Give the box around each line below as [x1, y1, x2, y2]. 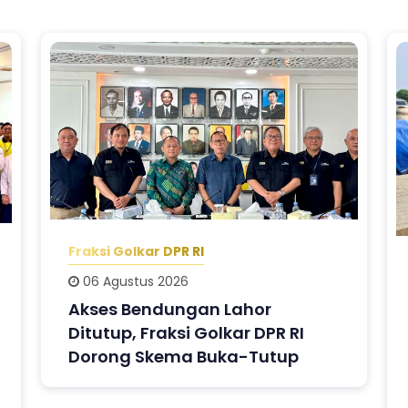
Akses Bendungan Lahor [68, 297, 272, 321]
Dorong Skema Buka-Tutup [68, 344, 300, 368]
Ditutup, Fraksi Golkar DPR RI [68, 321, 305, 344]
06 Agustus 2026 [79, 271, 189, 291]
